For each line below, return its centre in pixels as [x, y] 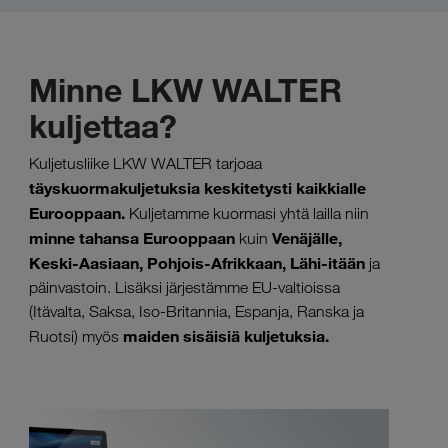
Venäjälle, [305, 238]
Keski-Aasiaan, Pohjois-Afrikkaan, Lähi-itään [197, 263]
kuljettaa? [103, 126]
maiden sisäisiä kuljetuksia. [226, 336]
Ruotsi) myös [76, 337]
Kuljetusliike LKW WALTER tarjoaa [145, 164]
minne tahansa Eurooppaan [132, 238]
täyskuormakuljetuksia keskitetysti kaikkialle [197, 188]
